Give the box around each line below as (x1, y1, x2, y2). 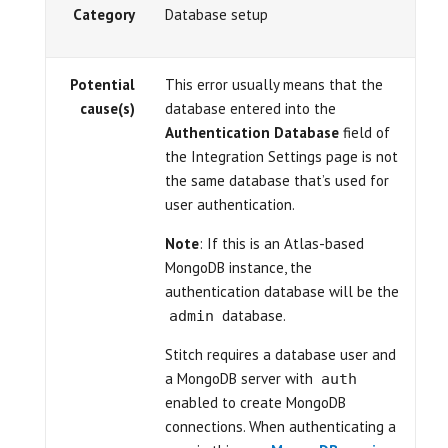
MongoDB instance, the (165, 258, 312, 277)
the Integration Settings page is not (165, 147, 398, 166)
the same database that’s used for (165, 171, 389, 190)
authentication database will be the (165, 282, 399, 301)
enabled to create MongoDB (165, 393, 346, 412)
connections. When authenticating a (165, 417, 396, 436)
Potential (70, 75, 135, 94)
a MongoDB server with (165, 369, 317, 388)
